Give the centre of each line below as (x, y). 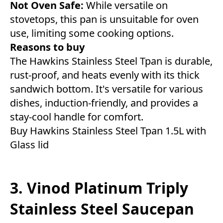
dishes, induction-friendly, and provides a (104, 103)
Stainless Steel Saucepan (102, 209)
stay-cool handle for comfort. (77, 116)
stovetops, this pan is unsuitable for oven (104, 19)
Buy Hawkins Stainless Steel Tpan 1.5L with (108, 130)
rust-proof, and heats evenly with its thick (105, 75)
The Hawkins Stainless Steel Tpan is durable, (111, 61)
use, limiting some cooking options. (92, 33)
